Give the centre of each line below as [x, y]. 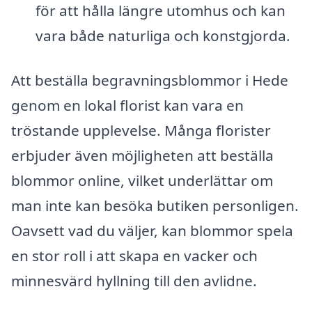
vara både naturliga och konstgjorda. [163, 35]
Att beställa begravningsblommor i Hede [150, 80]
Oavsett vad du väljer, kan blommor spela [152, 230]
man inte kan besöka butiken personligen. [155, 205]
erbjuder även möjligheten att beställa [142, 155]
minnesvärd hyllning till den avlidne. [134, 280]
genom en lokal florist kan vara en [127, 105]
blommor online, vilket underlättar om [142, 180]
